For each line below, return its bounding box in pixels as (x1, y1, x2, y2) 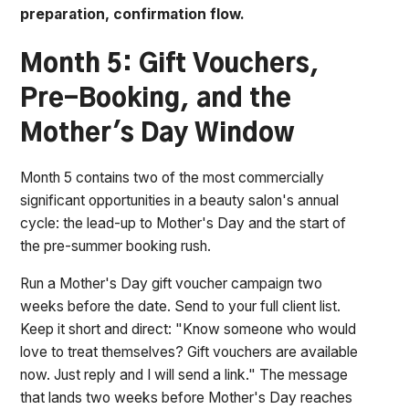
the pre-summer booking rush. (20, 236, 212, 255)
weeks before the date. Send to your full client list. (20, 297, 341, 315)
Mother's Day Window (20, 121, 296, 148)
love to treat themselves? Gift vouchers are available (20, 342, 359, 361)
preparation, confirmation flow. (20, 5, 246, 24)
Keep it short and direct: (20, 320, 176, 338)
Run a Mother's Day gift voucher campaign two (20, 274, 323, 292)
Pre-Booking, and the (20, 87, 292, 113)
